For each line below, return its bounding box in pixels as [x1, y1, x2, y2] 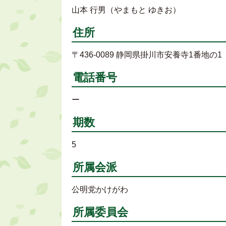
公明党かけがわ [72, 185, 128, 194]
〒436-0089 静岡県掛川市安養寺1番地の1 [72, 50, 222, 59]
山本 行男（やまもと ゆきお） [72, 6, 181, 14]
